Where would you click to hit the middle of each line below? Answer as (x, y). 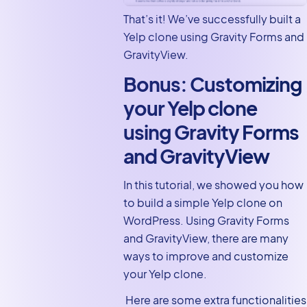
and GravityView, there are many (206, 238)
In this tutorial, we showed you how (213, 185)
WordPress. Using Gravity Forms (206, 221)
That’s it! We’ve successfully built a (212, 19)
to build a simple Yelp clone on (202, 203)
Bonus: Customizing (212, 84)
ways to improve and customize (206, 256)
